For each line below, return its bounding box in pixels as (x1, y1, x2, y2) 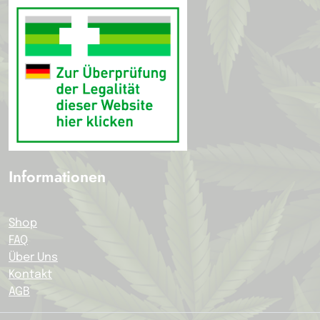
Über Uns (9, 251, 58, 264)
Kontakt (9, 268, 52, 281)
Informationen (9, 165, 106, 188)
